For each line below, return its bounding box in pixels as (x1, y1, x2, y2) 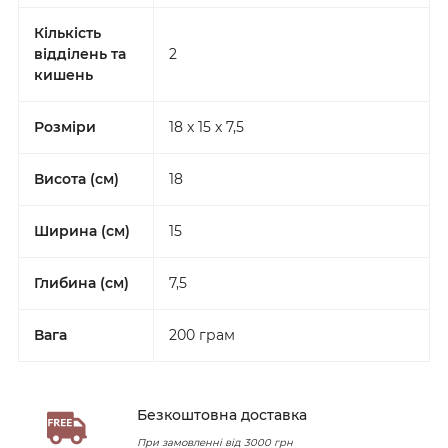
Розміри (34, 117, 96, 136)
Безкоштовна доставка (137, 406, 308, 425)
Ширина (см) (34, 221, 130, 240)
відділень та (34, 44, 126, 63)
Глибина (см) (34, 273, 129, 292)
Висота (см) (34, 169, 119, 188)
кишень (34, 65, 93, 84)
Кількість (34, 23, 101, 42)
